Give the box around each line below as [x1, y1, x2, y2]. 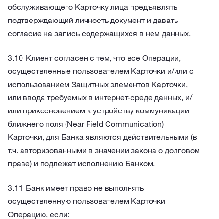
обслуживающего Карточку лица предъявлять [8, 2, 177, 12]
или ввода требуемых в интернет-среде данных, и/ [8, 92, 192, 102]
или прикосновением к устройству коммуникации [8, 106, 189, 115]
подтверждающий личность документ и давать [8, 15, 178, 25]
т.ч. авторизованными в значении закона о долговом [8, 145, 200, 155]
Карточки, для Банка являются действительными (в [8, 132, 197, 142]
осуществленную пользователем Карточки [8, 196, 165, 206]
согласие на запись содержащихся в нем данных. [8, 28, 191, 38]
